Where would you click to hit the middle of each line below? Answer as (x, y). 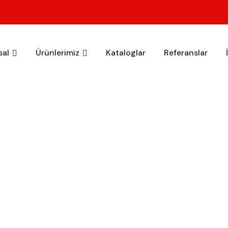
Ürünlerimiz (57, 53)
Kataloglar (125, 53)
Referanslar (186, 53)
